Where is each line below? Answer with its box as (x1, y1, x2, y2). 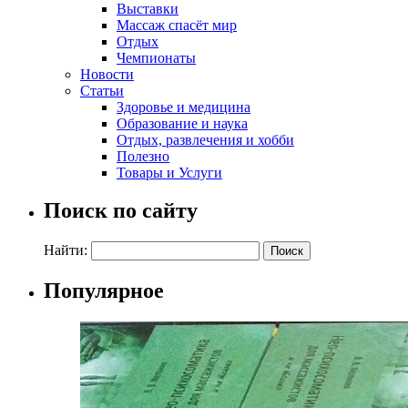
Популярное (44, 279, 164, 303)
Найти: (44, 242, 87, 259)
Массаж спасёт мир (117, 16, 237, 33)
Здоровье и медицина (117, 98, 250, 115)
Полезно (117, 148, 169, 164)
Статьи (80, 82, 124, 98)
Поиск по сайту (44, 199, 198, 223)
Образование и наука (117, 115, 248, 131)
